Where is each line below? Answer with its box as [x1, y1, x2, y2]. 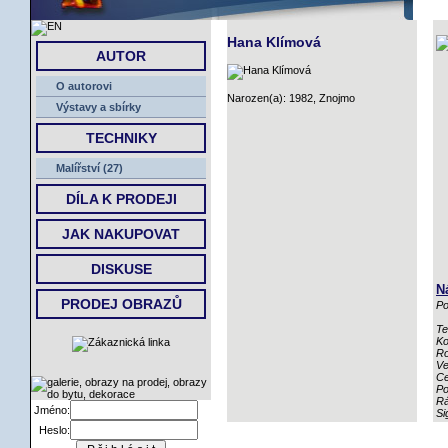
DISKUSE [90, 261, 152, 277]
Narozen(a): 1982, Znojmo [227, 92, 355, 104]
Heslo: [39, 424, 70, 436]
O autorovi [56, 80, 112, 92]
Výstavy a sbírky [56, 101, 141, 113]
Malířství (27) [56, 162, 123, 174]
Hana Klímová [227, 34, 321, 50]
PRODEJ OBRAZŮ [60, 296, 182, 312]
